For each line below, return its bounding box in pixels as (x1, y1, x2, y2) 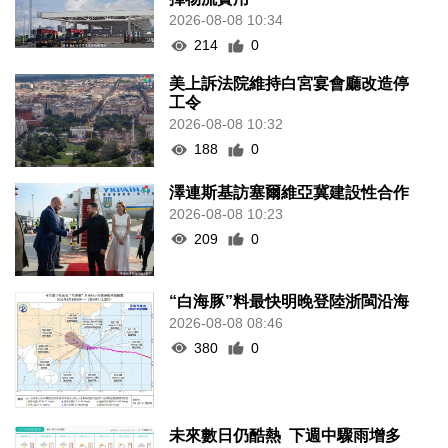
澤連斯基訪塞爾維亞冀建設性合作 (169, 183, 410, 201)
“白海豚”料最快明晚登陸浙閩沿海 (169, 292, 410, 310)
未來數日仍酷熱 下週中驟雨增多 (169, 427, 402, 445)
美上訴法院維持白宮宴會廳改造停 (169, 75, 410, 93)
